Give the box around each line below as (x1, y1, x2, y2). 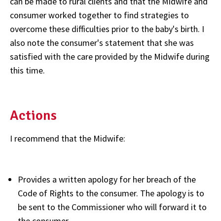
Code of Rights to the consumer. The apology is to (18, 187, 204, 199)
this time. (10, 64, 45, 76)
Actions (10, 107, 66, 124)
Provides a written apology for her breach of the (18, 173, 196, 185)
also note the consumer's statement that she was (10, 37, 194, 48)
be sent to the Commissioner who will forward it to (18, 201, 207, 213)
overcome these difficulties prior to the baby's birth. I (10, 23, 204, 35)
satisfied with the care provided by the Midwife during (10, 50, 210, 62)
